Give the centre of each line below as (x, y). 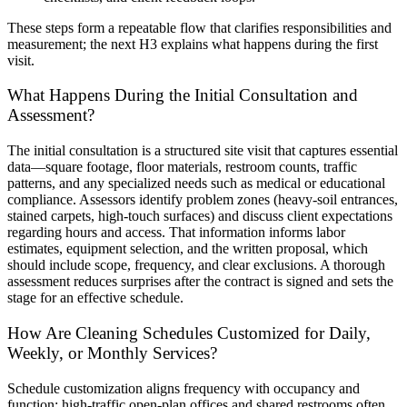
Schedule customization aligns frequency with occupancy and (184, 388)
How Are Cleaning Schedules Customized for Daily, (189, 333)
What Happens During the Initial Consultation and (183, 95)
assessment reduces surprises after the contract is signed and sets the (200, 282)
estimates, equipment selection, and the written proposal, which (188, 249)
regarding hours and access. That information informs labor (176, 233)
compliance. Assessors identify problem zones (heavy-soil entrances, (203, 200)
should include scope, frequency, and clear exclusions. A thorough (196, 265)
